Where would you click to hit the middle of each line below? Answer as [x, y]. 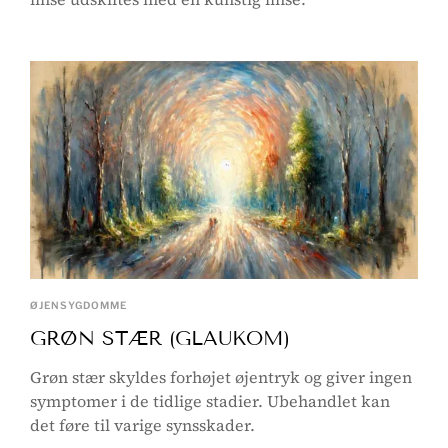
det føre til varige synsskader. [142, 425]
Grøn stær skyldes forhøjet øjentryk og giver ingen [221, 377]
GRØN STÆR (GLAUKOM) [160, 338]
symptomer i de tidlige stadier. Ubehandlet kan [210, 401]
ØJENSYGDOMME [78, 305]
